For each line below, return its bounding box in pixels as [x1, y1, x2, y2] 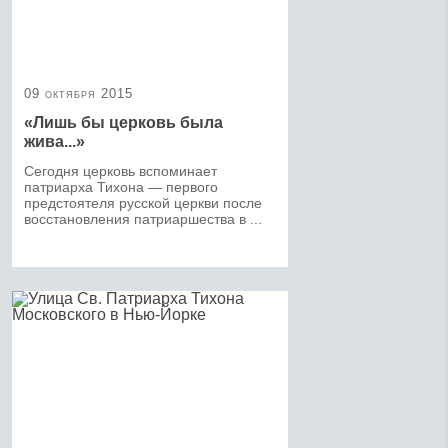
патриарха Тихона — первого [24, 178, 218, 195]
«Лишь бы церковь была [24, 113, 223, 131]
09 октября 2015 [24, 85, 133, 101]
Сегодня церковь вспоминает [24, 162, 217, 179]
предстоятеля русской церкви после [24, 194, 262, 211]
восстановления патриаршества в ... [24, 210, 262, 227]
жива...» [24, 132, 85, 150]
